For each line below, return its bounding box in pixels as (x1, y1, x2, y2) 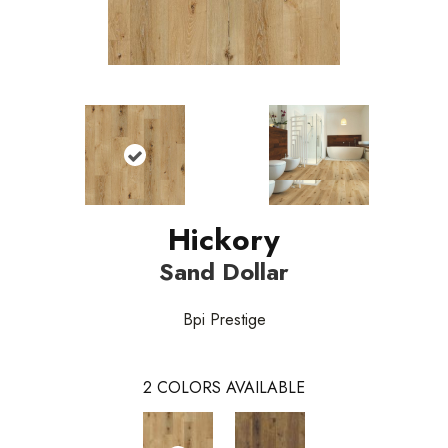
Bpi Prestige (182, 307, 266, 331)
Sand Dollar (159, 253, 289, 289)
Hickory (168, 217, 280, 261)
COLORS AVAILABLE (157, 375, 305, 399)
